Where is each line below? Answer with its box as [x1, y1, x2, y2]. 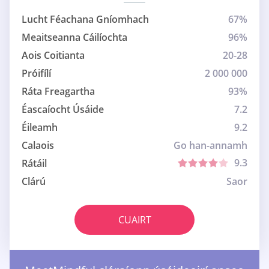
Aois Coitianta [22, 49, 85, 62]
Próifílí [22, 67, 51, 80]
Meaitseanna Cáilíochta [22, 31, 127, 44]
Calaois [22, 139, 54, 153]
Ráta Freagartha [22, 85, 95, 98]
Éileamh [22, 121, 58, 134]
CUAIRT [118, 213, 151, 227]
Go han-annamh [174, 139, 247, 153]
